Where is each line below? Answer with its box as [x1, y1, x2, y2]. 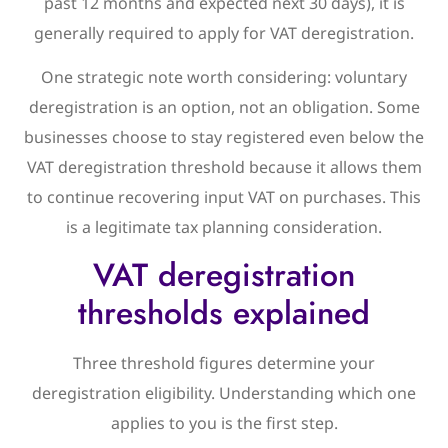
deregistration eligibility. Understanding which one [32, 382, 416, 405]
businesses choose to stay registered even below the [24, 126, 424, 149]
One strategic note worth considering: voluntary [41, 66, 407, 89]
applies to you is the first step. [110, 412, 338, 435]
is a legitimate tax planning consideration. [66, 216, 382, 239]
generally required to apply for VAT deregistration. [34, 21, 414, 44]
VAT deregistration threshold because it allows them [26, 156, 422, 179]
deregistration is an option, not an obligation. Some [28, 96, 420, 119]
